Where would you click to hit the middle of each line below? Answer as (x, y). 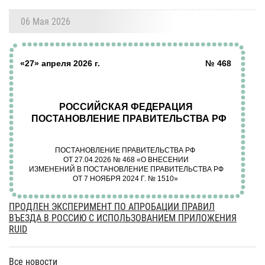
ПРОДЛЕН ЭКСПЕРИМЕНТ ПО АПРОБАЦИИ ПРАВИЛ (112, 206)
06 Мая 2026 (46, 21)
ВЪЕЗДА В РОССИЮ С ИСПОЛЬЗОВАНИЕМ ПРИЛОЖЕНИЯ (123, 218)
